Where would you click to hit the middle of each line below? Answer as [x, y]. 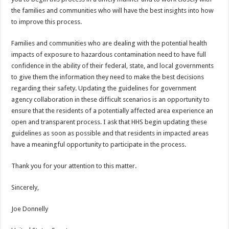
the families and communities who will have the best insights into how [113, 10]
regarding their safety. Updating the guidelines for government [104, 88]
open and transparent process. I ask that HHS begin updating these [109, 122]
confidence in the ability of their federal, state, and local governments [113, 66]
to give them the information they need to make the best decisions [108, 77]
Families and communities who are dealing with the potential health [109, 43]
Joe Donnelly [30, 209]
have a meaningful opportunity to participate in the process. [99, 144]
